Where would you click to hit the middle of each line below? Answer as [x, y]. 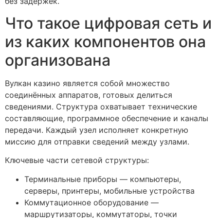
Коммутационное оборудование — [91, 202]
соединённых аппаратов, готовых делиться [89, 95]
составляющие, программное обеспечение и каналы [107, 118]
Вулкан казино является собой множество [87, 83]
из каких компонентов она [105, 41]
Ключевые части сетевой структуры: [77, 160]
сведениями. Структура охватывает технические [101, 106]
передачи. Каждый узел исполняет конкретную [97, 130]
